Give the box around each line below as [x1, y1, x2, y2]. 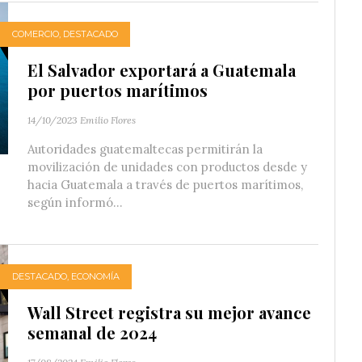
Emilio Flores [80, 113, 136, 126]
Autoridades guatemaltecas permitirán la [27, 141, 263, 157]
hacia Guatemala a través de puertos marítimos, [27, 176, 303, 192]
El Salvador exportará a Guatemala [27, 58, 296, 81]
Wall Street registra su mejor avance [27, 301, 311, 323]
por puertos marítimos [27, 78, 208, 101]
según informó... [27, 194, 123, 210]
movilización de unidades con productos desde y [27, 158, 307, 175]
